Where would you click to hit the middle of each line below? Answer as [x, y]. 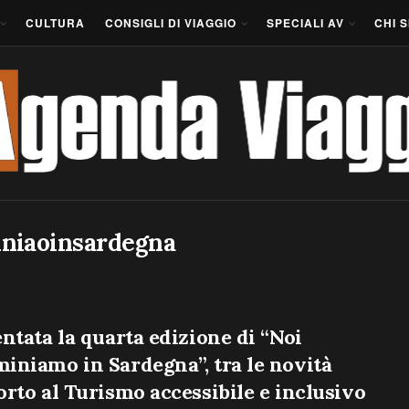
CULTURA [55, 23]
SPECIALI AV [305, 23]
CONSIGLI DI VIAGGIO [171, 23]
